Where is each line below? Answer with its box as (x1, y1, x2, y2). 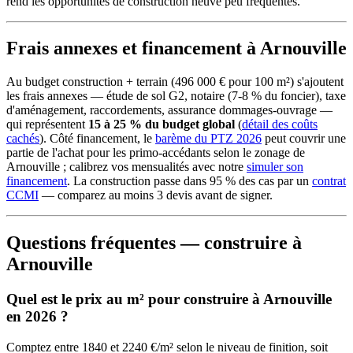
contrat (312, 174, 346, 188)
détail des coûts (242, 117, 318, 132)
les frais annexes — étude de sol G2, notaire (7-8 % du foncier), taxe (6, 89, 346, 103)
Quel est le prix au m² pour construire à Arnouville (6, 291, 332, 308)
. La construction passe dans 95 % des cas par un (67, 174, 312, 188)
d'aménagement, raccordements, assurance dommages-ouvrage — (6, 103, 333, 117)
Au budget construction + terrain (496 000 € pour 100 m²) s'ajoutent (6, 75, 344, 89)
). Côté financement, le (39, 132, 155, 146)
